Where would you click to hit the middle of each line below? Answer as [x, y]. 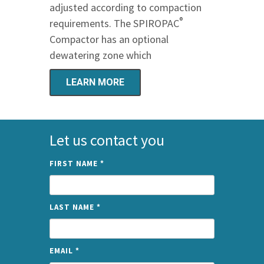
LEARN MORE [95, 82]
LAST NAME [73, 207]
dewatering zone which [100, 55]
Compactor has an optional [109, 39]
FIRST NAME [75, 163]
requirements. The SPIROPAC [114, 23]
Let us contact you [107, 140]
